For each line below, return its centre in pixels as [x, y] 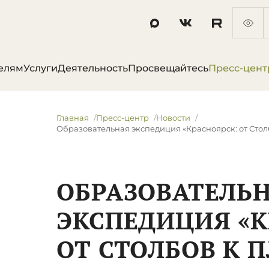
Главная [73, 118]
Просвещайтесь [168, 68]
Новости [174, 118]
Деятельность [93, 68]
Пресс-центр [123, 118]
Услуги [41, 68]
